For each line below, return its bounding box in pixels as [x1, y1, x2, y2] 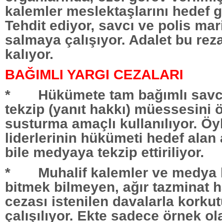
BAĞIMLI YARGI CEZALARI [5, 66, 183, 82]
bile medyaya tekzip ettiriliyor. [5, 144, 204, 160]
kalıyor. [5, 46, 54, 62]
